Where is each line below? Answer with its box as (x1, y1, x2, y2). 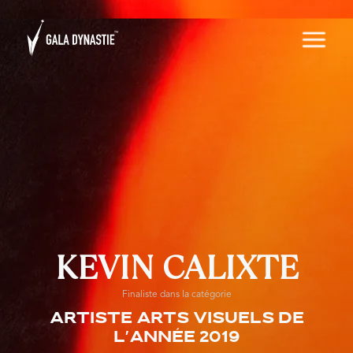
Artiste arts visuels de (49, 311, 304, 327)
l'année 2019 (113, 330, 240, 346)
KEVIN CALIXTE (54, 244, 299, 291)
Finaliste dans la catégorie (121, 290, 232, 299)
